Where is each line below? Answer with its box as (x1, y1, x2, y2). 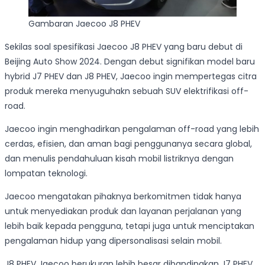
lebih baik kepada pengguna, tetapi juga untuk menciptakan (5, 219, 254, 232)
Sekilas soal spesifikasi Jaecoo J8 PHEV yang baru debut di (5, 40, 243, 53)
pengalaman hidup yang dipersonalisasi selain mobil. (5, 234, 222, 247)
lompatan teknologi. (5, 167, 88, 179)
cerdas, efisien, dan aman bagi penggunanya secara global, (5, 137, 252, 150)
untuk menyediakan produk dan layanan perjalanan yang (5, 205, 241, 217)
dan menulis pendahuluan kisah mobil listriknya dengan (5, 152, 234, 164)
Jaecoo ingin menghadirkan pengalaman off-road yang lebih (5, 122, 259, 135)
